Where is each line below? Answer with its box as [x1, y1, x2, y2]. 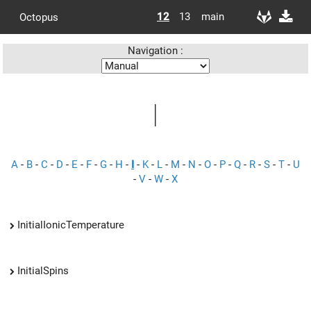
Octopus [19, 10, 58, 24]
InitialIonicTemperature [17, 218, 124, 231]
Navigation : [128, 44, 183, 57]
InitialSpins [17, 264, 69, 277]
